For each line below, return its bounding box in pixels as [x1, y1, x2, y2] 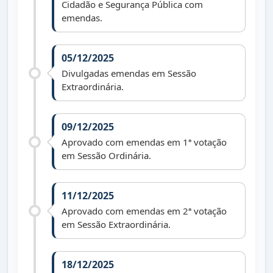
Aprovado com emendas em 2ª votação [62, 205, 227, 218]
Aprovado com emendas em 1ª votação [62, 136, 227, 149]
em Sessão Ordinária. [62, 149, 151, 162]
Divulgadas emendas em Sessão [62, 67, 196, 80]
